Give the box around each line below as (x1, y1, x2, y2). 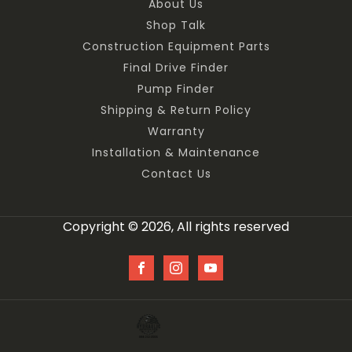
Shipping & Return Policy (101, 102, 251, 119)
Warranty (147, 123, 205, 140)
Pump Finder (137, 81, 214, 97)
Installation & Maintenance (92, 145, 260, 161)
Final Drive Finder (123, 60, 229, 76)
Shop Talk (146, 17, 206, 34)
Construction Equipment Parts (82, 38, 270, 55)
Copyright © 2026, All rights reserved (63, 218, 289, 236)
